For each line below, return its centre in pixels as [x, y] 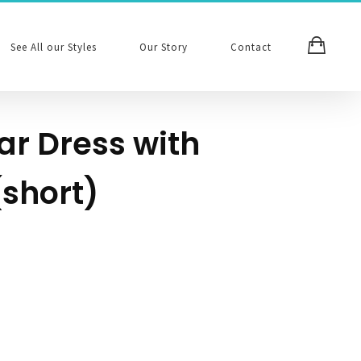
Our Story [164, 47]
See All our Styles [54, 47]
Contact [251, 47]
